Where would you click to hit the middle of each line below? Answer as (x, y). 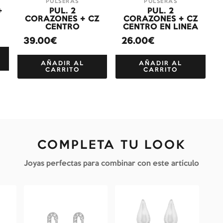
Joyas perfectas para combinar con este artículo (111, 164)
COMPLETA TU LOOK (111, 146)
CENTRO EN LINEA (161, 28)
